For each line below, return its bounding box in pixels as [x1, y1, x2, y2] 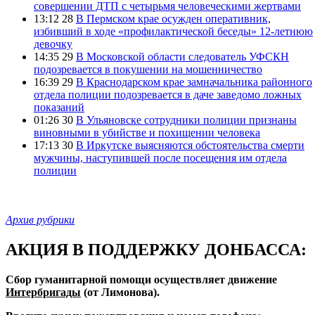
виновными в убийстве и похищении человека [34, 126, 260, 139]
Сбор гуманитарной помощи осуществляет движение [6, 273, 277, 285]
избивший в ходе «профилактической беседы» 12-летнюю [34, 25, 313, 37]
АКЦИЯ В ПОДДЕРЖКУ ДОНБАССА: [6, 240, 307, 259]
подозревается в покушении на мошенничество [34, 63, 262, 75]
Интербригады [6, 285, 81, 298]
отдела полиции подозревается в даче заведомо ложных [34, 88, 302, 101]
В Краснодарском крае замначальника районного [76, 75, 312, 88]
